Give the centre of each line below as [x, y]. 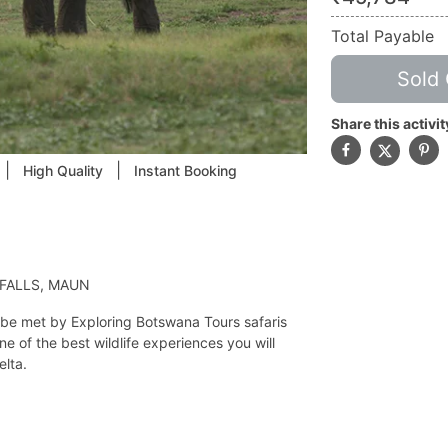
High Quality [63, 170]
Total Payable [382, 36]
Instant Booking [185, 170]
